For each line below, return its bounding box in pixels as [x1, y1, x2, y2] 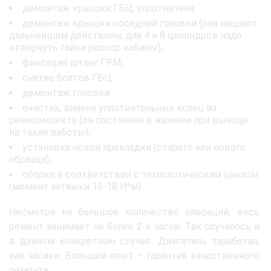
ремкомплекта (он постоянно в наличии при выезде [9, 114, 248, 126]
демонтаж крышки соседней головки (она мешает [22, 17, 257, 29]
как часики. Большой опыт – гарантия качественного [9, 249, 260, 261]
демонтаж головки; [22, 87, 111, 99]
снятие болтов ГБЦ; [22, 71, 113, 83]
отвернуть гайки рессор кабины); [9, 41, 163, 53]
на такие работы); [9, 126, 90, 138]
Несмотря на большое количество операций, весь [9, 206, 260, 218]
